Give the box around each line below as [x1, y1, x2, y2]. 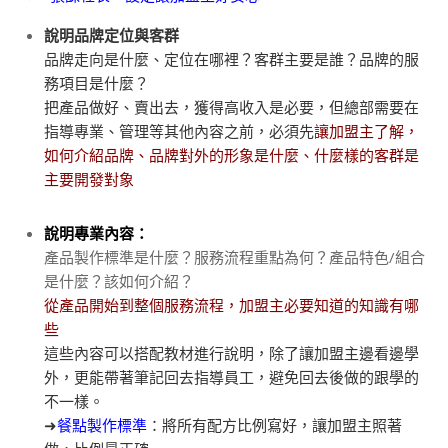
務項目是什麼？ [44, 72, 150, 93]
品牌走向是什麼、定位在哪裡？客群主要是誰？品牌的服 [44, 48, 420, 69]
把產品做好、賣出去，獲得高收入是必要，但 [44, 96, 345, 117]
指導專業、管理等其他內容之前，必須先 [44, 120, 315, 141]
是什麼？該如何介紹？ [44, 270, 195, 291]
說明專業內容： [44, 222, 150, 243]
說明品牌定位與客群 [44, 24, 180, 45]
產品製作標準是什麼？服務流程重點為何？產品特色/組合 [44, 246, 426, 267]
